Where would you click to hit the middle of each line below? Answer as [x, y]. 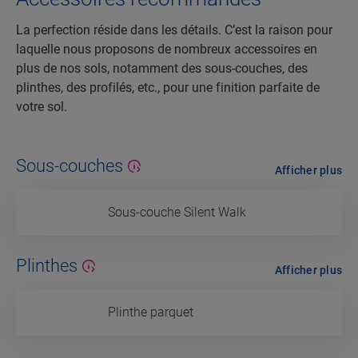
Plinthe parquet [151, 312]
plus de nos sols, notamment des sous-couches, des [162, 69]
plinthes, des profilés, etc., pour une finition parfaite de [168, 88]
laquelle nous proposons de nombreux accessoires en [167, 50]
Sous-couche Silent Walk [177, 213]
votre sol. [42, 107]
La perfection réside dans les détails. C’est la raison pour [174, 30]
